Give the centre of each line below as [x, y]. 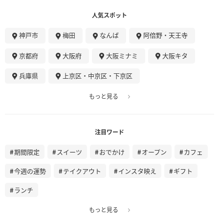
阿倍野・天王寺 [165, 35]
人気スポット [109, 15]
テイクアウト [82, 171]
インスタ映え [137, 171]
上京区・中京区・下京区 [98, 75]
